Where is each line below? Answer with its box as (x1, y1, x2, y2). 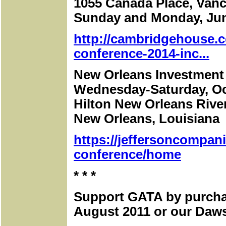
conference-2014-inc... (74, 46, 209, 61)
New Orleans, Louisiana (74, 111, 219, 126)
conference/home (74, 147, 181, 161)
